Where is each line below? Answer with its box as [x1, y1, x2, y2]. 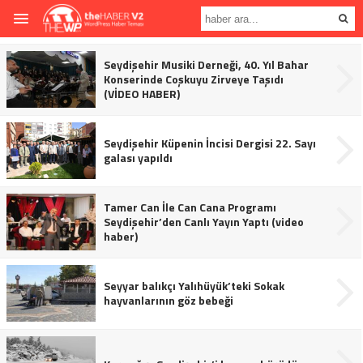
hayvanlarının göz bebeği [104, 292, 233, 309]
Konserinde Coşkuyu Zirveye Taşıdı [104, 70, 284, 88]
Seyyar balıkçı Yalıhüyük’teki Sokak [104, 277, 284, 294]
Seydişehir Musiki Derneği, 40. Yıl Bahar [104, 56, 309, 73]
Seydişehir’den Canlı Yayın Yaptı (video [104, 213, 304, 230]
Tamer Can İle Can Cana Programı [104, 199, 276, 216]
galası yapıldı [104, 149, 173, 166]
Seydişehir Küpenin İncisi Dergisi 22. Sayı [104, 135, 316, 152]
